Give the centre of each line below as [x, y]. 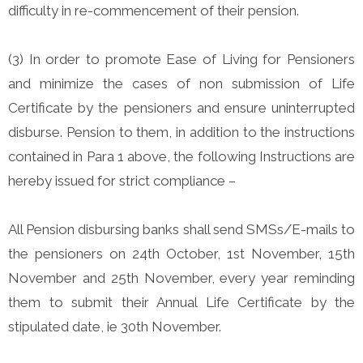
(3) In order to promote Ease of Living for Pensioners [181, 60]
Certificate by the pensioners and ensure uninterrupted [181, 108]
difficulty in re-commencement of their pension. [155, 11]
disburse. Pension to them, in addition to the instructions [181, 132]
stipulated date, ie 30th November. [116, 327]
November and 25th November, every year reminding [181, 278]
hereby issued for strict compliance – [122, 181]
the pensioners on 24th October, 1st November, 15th [181, 254]
